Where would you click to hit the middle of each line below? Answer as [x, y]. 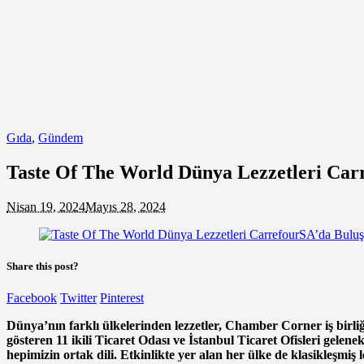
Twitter [78, 298]
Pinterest [122, 298]
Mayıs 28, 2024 [126, 206]
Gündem [61, 138]
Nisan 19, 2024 [46, 206]
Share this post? [43, 266]
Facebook [32, 298]
